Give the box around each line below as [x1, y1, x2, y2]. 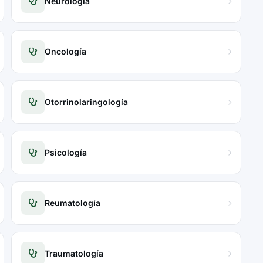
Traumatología [45, 248, 104, 258]
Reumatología [45, 198, 101, 208]
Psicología [45, 147, 87, 157]
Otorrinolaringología [45, 97, 129, 107]
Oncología [45, 46, 87, 56]
